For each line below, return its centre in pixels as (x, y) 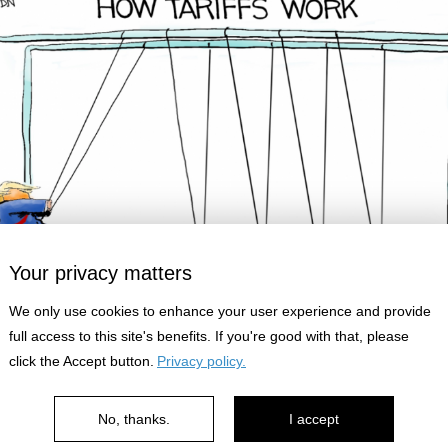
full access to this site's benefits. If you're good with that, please (209, 336)
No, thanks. (134, 419)
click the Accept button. (81, 361)
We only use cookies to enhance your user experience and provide (220, 311)
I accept (314, 419)
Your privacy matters (100, 273)
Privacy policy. (201, 361)
